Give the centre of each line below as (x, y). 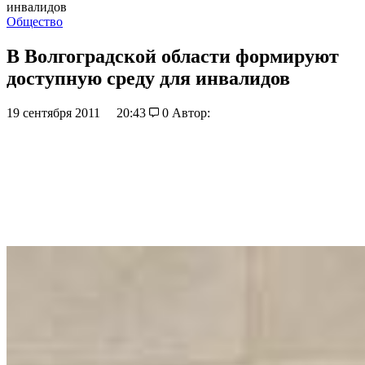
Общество (35, 22)
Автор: (191, 112)
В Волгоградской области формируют (173, 56)
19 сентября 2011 (55, 112)
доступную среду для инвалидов (148, 78)
